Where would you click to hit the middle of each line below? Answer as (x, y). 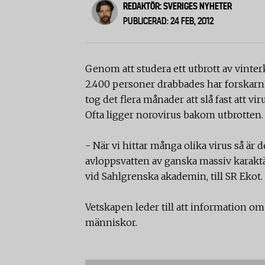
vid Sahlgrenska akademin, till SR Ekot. (174, 176)
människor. (111, 222)
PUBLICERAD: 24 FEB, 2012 (169, 21)
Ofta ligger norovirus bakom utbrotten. (174, 115)
